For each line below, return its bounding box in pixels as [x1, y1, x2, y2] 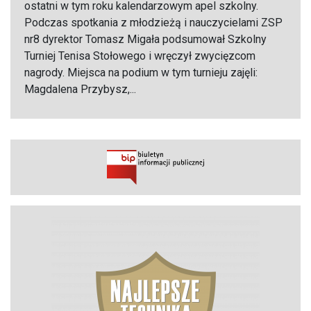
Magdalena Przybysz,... [24, 83, 136, 96]
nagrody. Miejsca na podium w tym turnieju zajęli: [24, 66, 258, 80]
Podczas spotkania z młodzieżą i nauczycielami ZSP [24, 16, 283, 30]
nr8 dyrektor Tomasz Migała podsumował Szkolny [24, 33, 267, 47]
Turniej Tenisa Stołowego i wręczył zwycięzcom [24, 49, 255, 63]
